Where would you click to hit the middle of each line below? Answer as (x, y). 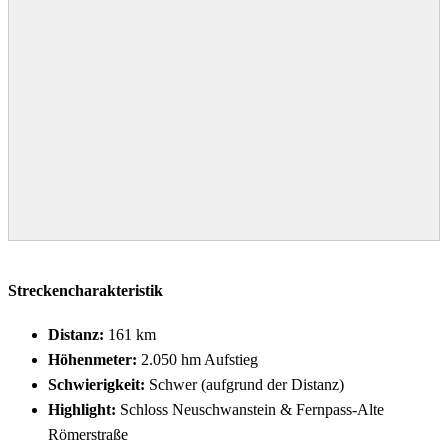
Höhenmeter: (92, 359)
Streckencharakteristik (85, 291)
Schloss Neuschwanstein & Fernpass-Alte (250, 409)
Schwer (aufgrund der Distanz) (244, 384)
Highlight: (82, 409)
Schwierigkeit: (96, 384)
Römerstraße (88, 434)
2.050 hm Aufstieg (197, 359)
